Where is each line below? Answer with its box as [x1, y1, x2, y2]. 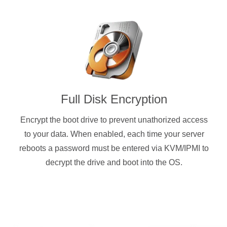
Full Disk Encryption [61, 92, 168, 106]
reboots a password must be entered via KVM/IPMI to [19, 144, 209, 153]
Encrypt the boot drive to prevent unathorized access [20, 116, 208, 125]
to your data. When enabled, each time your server [24, 130, 204, 139]
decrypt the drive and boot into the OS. [46, 158, 183, 167]
